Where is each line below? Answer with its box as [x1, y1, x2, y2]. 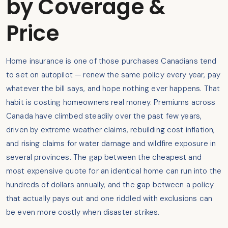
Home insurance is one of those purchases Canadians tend [6, 56, 217, 67]
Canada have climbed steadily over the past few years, [6, 111, 202, 122]
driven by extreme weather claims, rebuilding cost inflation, [6, 125, 215, 135]
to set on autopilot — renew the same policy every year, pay [6, 70, 221, 80]
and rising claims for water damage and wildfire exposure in [6, 138, 216, 149]
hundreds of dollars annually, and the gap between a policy [6, 180, 214, 190]
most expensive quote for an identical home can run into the [6, 166, 222, 177]
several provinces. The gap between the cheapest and [6, 152, 202, 163]
